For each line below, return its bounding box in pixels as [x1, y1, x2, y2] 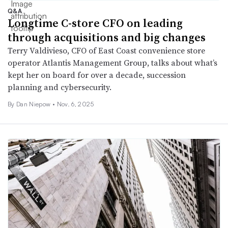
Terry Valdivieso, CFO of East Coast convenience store [8, 44, 205, 56]
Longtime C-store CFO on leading [8, 15, 183, 31]
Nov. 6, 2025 [56, 100, 94, 108]
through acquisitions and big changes [8, 29, 206, 45]
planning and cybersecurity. [8, 81, 111, 93]
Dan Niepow [16, 100, 52, 108]
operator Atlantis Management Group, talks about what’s [8, 56, 217, 68]
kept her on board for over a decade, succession [8, 69, 186, 80]
